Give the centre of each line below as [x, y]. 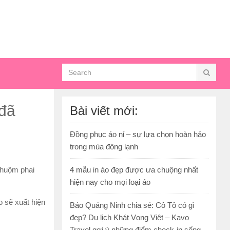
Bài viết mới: [104, 111]
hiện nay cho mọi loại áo [110, 182]
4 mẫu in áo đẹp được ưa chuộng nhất [134, 170]
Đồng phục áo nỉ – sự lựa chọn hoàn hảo [138, 135]
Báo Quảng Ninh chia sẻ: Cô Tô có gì [132, 205]
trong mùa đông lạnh [104, 147]
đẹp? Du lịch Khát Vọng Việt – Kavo [129, 218]
